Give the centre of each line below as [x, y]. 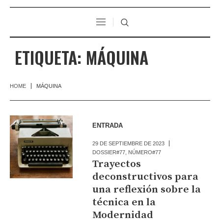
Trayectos [117, 164]
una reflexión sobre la [147, 189]
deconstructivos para [146, 177]
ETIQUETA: [50, 57]
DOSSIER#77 [109, 152]
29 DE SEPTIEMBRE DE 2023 [129, 143]
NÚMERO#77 [145, 152]
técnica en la [124, 202]
